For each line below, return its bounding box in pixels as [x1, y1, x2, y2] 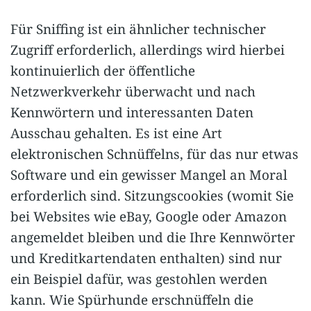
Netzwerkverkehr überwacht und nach [10, 82, 255, 101]
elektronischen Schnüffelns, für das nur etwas [10, 144, 299, 163]
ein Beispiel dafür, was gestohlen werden [10, 269, 267, 288]
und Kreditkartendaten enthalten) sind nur [10, 249, 282, 267]
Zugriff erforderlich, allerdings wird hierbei [10, 40, 285, 59]
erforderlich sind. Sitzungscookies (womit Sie [10, 186, 294, 205]
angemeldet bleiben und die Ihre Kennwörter [10, 228, 295, 246]
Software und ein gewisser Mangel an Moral [10, 165, 287, 184]
